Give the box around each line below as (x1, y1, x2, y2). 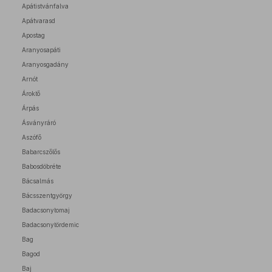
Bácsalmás (22, 177, 53, 185)
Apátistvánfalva (22, 2, 69, 10)
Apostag (22, 32, 45, 39)
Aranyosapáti (22, 46, 61, 53)
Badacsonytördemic (22, 221, 79, 228)
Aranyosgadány (22, 61, 69, 68)
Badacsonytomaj (22, 206, 70, 214)
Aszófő (22, 134, 41, 141)
